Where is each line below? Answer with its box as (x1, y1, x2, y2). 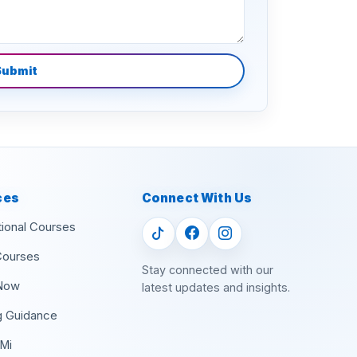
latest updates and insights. (141, 280, 290, 294)
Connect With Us (141, 190, 253, 206)
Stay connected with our (141, 262, 273, 277)
